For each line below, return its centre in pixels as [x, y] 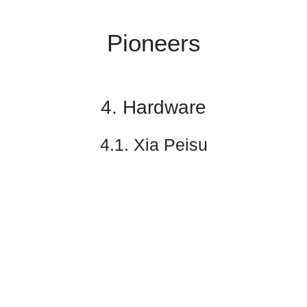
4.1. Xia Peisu [153, 145]
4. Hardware [153, 108]
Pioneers [153, 43]
